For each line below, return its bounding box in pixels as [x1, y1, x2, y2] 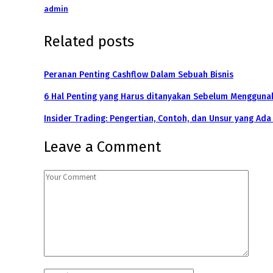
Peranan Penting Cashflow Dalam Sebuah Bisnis [44, 69, 233, 80]
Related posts [44, 33, 134, 51]
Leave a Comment [44, 138, 161, 155]
